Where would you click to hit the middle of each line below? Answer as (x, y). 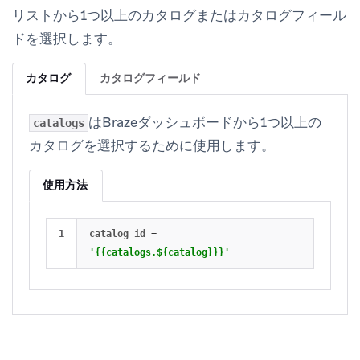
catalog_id (117, 234)
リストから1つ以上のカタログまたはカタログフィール (179, 16)
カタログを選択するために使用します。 (152, 146)
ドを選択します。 (67, 39)
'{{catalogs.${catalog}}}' (160, 253)
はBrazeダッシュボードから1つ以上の (205, 123)
